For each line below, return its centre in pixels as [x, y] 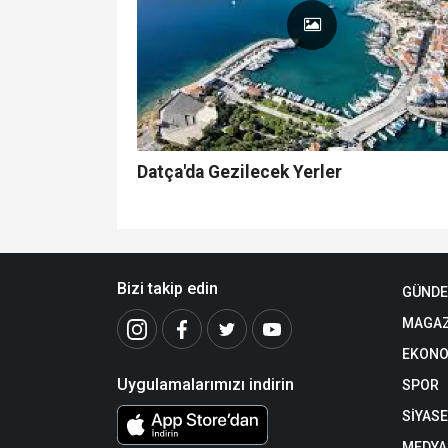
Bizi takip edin [167, 289]
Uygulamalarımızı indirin [205, 385]
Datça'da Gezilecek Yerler [239, 172]
